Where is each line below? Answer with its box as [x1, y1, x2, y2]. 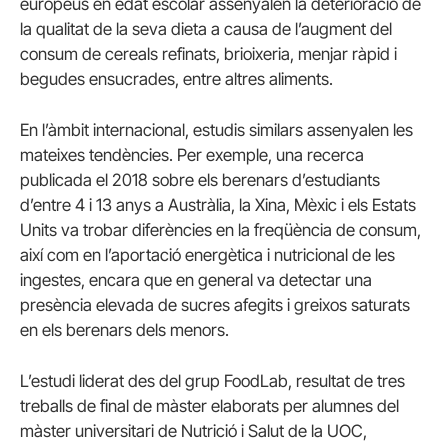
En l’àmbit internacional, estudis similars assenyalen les [20, 120, 413, 141]
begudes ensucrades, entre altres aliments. [20, 69, 333, 90]
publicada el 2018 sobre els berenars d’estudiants [20, 170, 380, 191]
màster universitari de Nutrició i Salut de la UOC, [20, 421, 367, 442]
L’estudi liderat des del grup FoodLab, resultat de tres [20, 371, 405, 392]
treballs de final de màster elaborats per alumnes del [20, 396, 399, 417]
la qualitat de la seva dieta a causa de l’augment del [20, 19, 392, 40]
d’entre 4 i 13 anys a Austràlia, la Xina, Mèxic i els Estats [20, 195, 416, 216]
